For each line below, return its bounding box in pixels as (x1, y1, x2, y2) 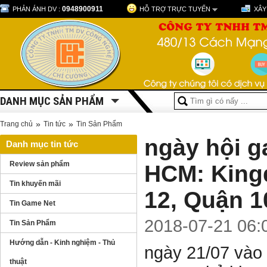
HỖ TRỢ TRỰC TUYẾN (139, 5, 210, 13)
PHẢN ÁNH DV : (13, 5, 62, 13)
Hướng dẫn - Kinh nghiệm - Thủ (10, 238, 115, 247)
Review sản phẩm (10, 160, 70, 168)
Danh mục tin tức (6, 139, 78, 149)
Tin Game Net (10, 199, 55, 207)
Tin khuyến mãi (10, 179, 61, 188)
